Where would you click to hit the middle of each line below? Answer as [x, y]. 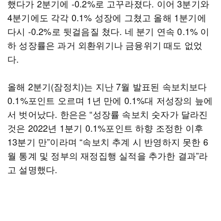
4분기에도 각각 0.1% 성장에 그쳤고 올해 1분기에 [107, 17]
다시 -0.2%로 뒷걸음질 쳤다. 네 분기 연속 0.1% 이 [109, 31]
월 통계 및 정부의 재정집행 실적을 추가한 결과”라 [108, 155]
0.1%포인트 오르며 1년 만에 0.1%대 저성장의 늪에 [110, 100]
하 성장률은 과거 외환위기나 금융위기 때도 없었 [105, 45]
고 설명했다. [33, 169]
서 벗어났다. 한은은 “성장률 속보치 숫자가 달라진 [108, 114]
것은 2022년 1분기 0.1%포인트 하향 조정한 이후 [106, 128]
